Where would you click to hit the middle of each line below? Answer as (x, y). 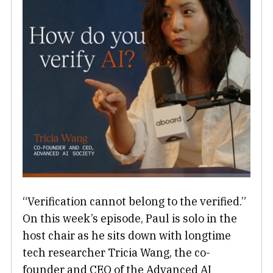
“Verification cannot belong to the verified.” (134, 202)
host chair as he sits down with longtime (127, 236)
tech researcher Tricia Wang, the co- (116, 253)
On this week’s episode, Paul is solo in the (130, 219)
